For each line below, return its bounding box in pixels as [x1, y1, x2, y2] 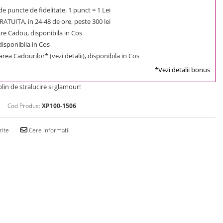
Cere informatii [27, 125, 70, 134]
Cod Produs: [7, 101, 40, 110]
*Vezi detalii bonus [155, 65, 210, 74]
